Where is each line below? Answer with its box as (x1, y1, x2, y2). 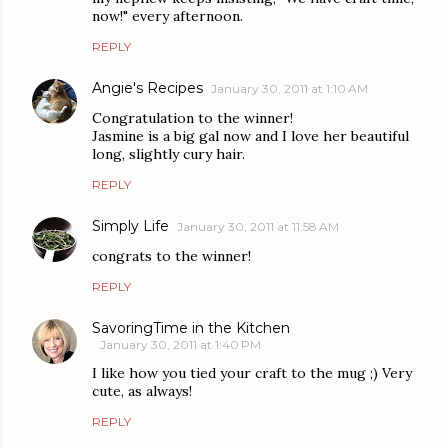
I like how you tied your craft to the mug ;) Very (92, 363, 412, 382)
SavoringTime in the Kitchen (92, 318, 290, 337)
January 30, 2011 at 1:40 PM (100, 336, 261, 352)
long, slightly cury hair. (92, 144, 245, 163)
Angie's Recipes (92, 78, 203, 97)
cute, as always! (92, 381, 192, 400)
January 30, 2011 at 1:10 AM (211, 80, 368, 96)
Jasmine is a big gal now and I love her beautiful (92, 126, 409, 145)
